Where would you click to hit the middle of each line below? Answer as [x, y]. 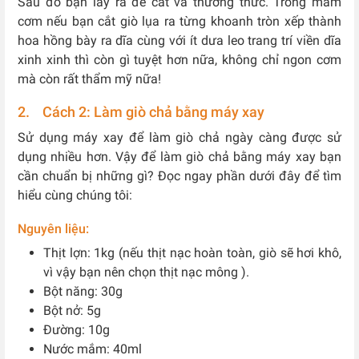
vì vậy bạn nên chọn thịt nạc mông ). [146, 272]
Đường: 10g [77, 330]
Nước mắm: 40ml [93, 349]
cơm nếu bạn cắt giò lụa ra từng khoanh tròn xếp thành [179, 21]
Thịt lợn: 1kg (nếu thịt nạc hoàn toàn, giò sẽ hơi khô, [192, 253]
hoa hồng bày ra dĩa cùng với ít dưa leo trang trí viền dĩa [179, 40]
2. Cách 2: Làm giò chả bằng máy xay [141, 112]
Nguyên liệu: [53, 229]
